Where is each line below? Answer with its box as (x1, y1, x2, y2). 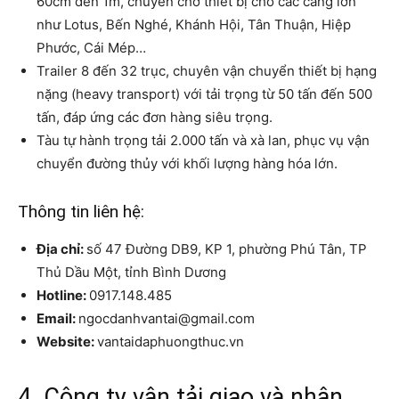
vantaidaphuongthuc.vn (97, 333, 244, 351)
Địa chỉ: (37, 240, 86, 258)
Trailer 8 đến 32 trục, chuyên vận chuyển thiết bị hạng (37, 62, 377, 80)
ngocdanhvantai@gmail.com (78, 310, 255, 328)
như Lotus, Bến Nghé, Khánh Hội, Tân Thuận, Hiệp (37, 16, 351, 34)
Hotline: (37, 287, 89, 305)
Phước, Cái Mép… (37, 39, 146, 57)
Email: (37, 310, 78, 328)
